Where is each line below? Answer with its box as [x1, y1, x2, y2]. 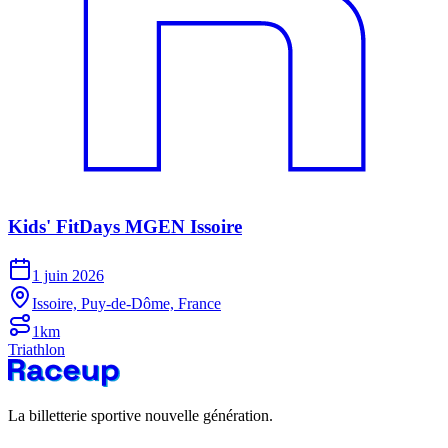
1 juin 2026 [32, 266, 104, 284]
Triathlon [8, 340, 65, 358]
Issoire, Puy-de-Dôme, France [32, 294, 221, 312]
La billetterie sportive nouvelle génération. [8, 406, 273, 424]
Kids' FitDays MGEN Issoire [8, 216, 242, 238]
